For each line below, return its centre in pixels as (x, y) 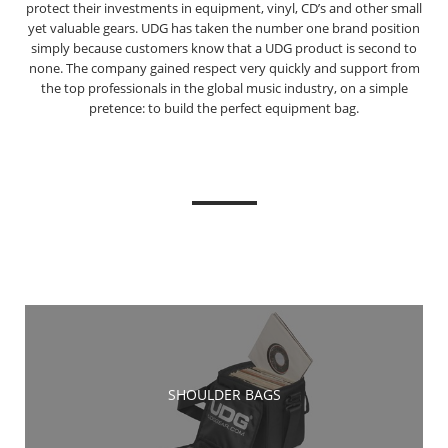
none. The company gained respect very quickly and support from (224, 68)
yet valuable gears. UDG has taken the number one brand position (224, 28)
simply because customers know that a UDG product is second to (224, 48)
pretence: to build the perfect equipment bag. (224, 108)
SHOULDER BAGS (224, 394)
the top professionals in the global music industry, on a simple (224, 88)
